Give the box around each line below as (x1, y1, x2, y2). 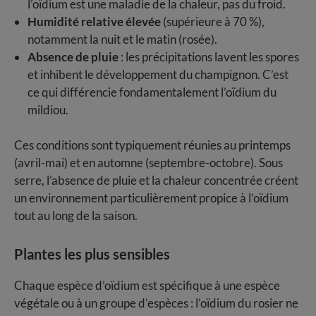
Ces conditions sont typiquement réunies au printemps (14, 138, 291, 153)
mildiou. (27, 102, 68, 117)
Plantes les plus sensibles (14, 245, 170, 263)
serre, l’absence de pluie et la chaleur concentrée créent (14, 173, 298, 188)
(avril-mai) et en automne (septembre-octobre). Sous (14, 155, 283, 171)
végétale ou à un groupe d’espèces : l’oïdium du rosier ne (14, 296, 298, 311)
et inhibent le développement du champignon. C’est (27, 66, 288, 82)
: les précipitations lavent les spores (118, 49, 299, 64)
